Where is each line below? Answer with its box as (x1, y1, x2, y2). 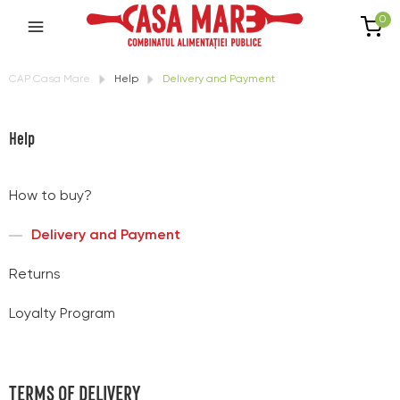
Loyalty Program (9, 307, 115, 321)
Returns (9, 268, 61, 282)
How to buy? (9, 189, 92, 204)
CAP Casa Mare (9, 74, 90, 85)
